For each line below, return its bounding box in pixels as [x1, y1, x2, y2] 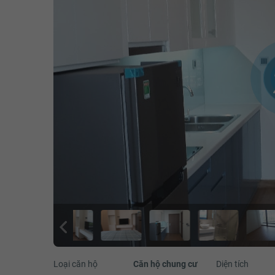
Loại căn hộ [53, 258, 98, 269]
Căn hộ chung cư [133, 258, 198, 269]
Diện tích [215, 258, 249, 269]
